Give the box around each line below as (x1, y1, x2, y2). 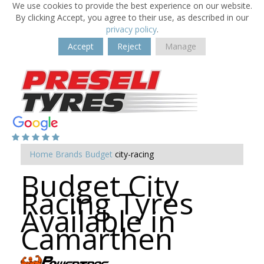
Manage (165, 41, 196, 52)
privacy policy (105, 24, 157, 35)
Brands (55, 148, 82, 160)
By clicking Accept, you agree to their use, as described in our (15, 12, 249, 23)
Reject (117, 41, 141, 52)
